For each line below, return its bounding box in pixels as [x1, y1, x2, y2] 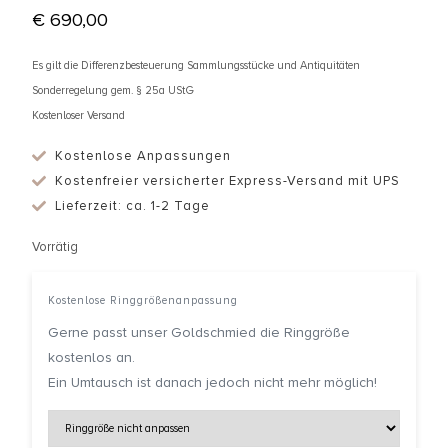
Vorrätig [32, 238, 78, 255]
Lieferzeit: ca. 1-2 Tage [54, 197, 210, 214]
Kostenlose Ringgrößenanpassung [48, 294, 238, 308]
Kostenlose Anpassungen [54, 147, 231, 164]
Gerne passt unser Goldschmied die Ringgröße [48, 324, 350, 342]
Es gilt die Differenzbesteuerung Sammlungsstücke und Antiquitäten [32, 58, 360, 72]
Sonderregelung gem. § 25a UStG [32, 83, 194, 97]
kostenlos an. [48, 349, 135, 367]
